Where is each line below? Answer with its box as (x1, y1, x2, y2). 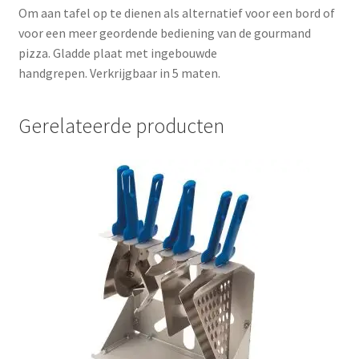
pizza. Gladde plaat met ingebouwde (18, 44, 217, 61)
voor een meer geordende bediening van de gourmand (18, 24, 311, 41)
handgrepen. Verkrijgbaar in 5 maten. (18, 64, 220, 81)
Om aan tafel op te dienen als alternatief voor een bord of (18, 4, 335, 21)
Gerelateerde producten (18, 113, 224, 139)
